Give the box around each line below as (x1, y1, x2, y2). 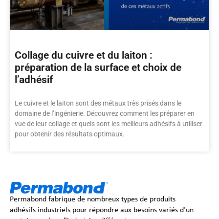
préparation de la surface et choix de (15, 62, 181, 74)
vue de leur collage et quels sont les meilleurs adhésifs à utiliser (15, 120, 202, 128)
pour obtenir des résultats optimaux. (15, 130, 125, 138)
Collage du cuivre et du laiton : (15, 49, 153, 62)
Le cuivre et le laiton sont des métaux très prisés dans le (15, 99, 181, 108)
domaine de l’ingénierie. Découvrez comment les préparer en (15, 109, 195, 118)
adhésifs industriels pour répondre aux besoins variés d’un (10, 204, 194, 215)
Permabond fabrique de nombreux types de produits (10, 193, 175, 204)
